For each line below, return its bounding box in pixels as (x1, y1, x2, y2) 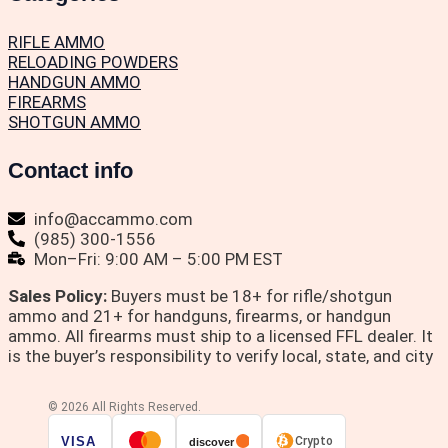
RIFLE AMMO (8, 31, 105, 52)
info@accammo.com (34, 208, 194, 229)
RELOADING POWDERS (8, 51, 178, 72)
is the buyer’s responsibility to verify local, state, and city (8, 345, 433, 366)
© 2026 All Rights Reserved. (48, 399, 201, 414)
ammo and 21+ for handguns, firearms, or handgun (8, 305, 391, 326)
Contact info (8, 157, 133, 183)
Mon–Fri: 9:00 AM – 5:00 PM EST (34, 248, 284, 269)
